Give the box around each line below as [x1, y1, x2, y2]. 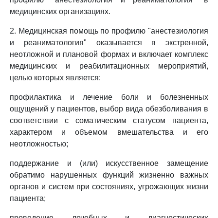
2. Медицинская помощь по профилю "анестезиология [10, 27, 208, 35]
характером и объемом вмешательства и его [10, 128, 208, 136]
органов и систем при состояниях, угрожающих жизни [10, 182, 208, 191]
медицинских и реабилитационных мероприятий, [10, 62, 208, 70]
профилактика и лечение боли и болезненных [10, 93, 208, 101]
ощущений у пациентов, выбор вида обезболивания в [10, 105, 208, 113]
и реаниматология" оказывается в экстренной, [10, 38, 208, 47]
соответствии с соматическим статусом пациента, [10, 116, 208, 125]
